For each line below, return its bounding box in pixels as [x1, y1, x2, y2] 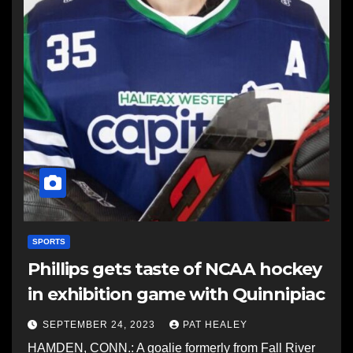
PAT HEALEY [183, 319, 247, 330]
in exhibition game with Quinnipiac [28, 284, 325, 305]
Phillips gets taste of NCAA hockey [28, 258, 321, 280]
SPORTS [32, 237, 65, 246]
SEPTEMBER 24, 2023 [43, 319, 158, 330]
